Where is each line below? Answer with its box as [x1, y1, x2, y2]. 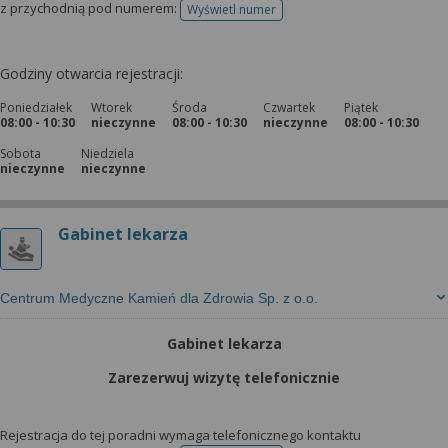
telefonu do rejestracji [230, 7, 355, 25]
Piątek [344, 99, 378, 116]
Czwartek [263, 99, 315, 116]
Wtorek [91, 99, 132, 116]
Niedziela [81, 145, 134, 162]
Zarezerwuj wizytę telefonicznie [108, 368, 340, 387]
